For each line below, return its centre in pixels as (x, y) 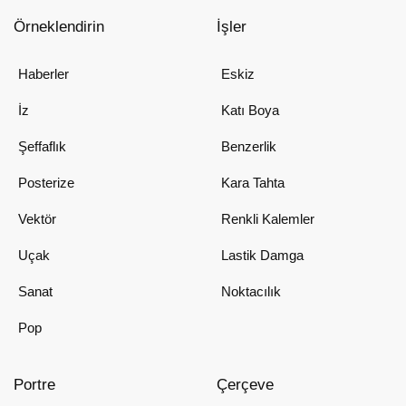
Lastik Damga (262, 255)
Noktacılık (251, 291)
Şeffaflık (42, 146)
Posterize (46, 183)
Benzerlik (249, 146)
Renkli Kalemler (268, 219)
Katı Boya (250, 110)
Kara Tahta (253, 183)
